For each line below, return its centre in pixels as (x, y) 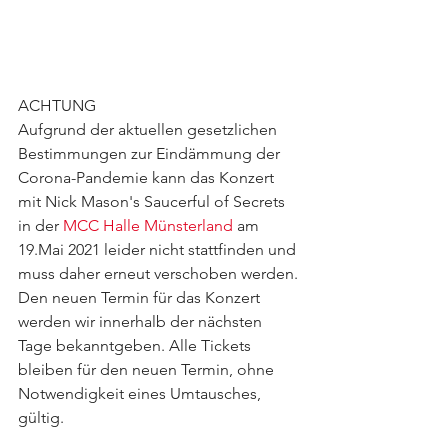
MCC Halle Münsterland (148, 225)
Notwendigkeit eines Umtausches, (141, 393)
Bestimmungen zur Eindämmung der (151, 153)
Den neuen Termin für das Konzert (141, 297)
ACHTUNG (57, 105)
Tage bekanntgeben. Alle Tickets (136, 345)
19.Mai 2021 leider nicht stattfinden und (159, 249)
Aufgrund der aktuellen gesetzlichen (149, 129)
